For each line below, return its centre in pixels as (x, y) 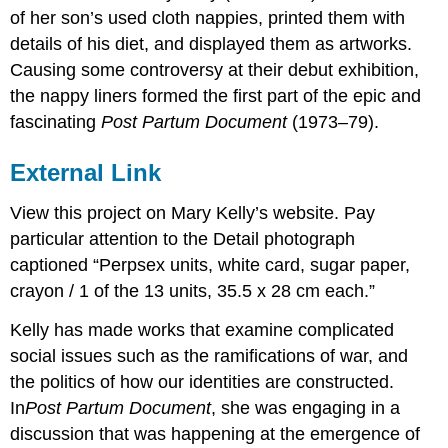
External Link (86, 173)
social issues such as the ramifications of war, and (209, 356)
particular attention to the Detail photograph (183, 239)
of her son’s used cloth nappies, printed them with (208, 18)
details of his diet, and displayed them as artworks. (211, 44)
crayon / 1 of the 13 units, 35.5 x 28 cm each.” (193, 291)
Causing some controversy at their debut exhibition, (215, 70)
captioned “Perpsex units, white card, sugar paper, (210, 265)
